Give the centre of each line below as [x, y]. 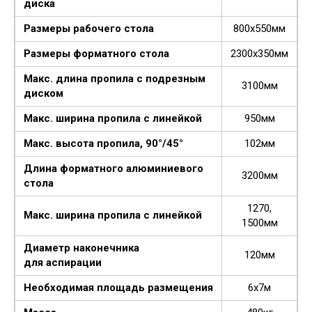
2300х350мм [259, 53]
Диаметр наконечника [81, 248]
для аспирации [63, 262]
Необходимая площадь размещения [118, 287]
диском [44, 93]
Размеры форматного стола [96, 53]
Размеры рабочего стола [89, 28]
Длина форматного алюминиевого [114, 168]
